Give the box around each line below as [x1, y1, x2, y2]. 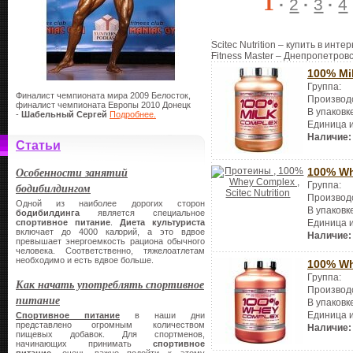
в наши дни [120, 310, 205, 320]
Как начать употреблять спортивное [16, 277, 204, 292]
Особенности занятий [16, 165, 128, 180]
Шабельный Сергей [21, 110, 107, 119]
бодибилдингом [16, 180, 91, 196]
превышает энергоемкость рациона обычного [16, 236, 205, 246]
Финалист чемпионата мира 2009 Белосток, [16, 91, 191, 100]
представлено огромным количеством [16, 320, 205, 329]
